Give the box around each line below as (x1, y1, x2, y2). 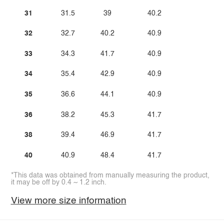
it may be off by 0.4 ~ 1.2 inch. (10, 179, 106, 186)
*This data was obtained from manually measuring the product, (10, 172, 209, 179)
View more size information (10, 195, 126, 205)
